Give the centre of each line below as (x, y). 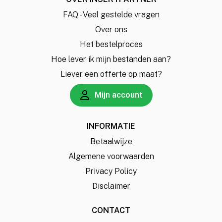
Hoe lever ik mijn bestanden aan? (111, 59)
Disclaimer (111, 186)
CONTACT (111, 210)
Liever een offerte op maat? (111, 74)
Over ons (111, 29)
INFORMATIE (111, 126)
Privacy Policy (111, 171)
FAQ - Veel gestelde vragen (111, 15)
